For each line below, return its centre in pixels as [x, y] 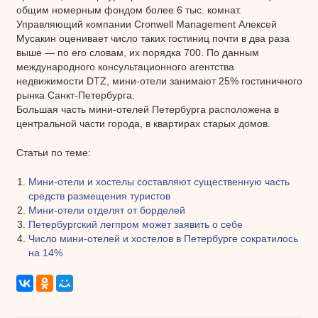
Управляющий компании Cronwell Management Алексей [146, 24]
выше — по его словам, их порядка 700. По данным [137, 52]
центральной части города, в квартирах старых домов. [143, 123]
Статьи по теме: [53, 152]
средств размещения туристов [99, 196]
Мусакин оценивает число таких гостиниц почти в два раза [153, 38]
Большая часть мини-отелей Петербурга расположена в [147, 109]
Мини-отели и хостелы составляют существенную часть [159, 181]
